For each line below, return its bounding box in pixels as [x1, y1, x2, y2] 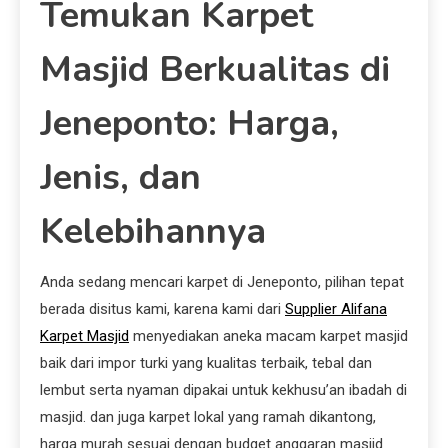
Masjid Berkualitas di [40, 44, 390, 94]
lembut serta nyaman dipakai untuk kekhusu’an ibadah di [40, 380, 407, 399]
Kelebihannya [40, 206, 266, 256]
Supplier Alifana [285, 299, 387, 318]
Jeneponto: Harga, [40, 98, 339, 148]
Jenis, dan [40, 152, 201, 202]
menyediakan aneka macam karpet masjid [129, 326, 408, 345]
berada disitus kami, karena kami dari [40, 299, 285, 318]
